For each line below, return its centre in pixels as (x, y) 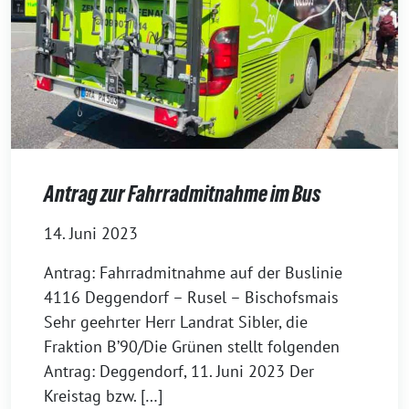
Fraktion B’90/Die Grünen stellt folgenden (192, 346)
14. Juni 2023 (91, 233)
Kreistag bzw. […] (103, 395)
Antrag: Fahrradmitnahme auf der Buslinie (193, 272)
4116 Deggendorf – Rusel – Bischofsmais (191, 297)
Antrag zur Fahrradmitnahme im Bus (182, 194)
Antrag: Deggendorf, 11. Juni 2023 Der (179, 371)
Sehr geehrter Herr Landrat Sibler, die (176, 321)
